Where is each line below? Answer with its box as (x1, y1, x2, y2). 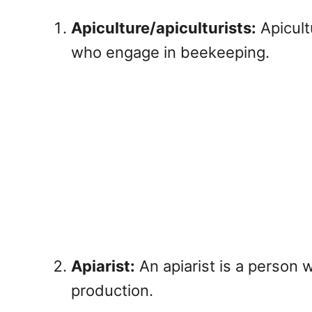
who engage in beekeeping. (71, 42, 270, 61)
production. (71, 281, 153, 299)
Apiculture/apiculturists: (71, 18, 256, 37)
